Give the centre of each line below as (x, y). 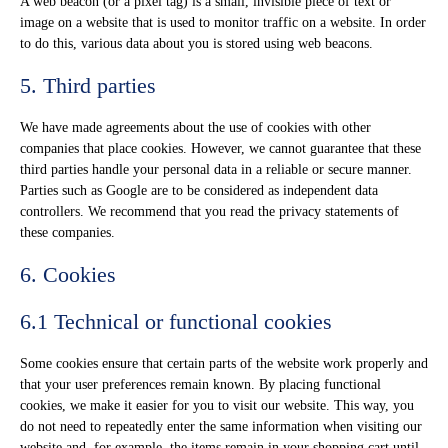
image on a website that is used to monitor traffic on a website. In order (223, 22)
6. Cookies (68, 274)
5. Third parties (88, 85)
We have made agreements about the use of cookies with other (195, 127)
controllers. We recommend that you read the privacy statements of (209, 211)
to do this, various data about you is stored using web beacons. (196, 43)
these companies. (67, 232)
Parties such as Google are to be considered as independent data (199, 190)
